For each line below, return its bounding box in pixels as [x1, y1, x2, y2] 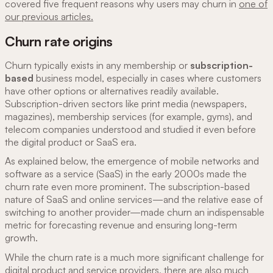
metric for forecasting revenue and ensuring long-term [5, 219, 237, 232]
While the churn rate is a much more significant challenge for [5, 250, 264, 263]
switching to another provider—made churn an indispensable [5, 206, 264, 219]
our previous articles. [5, 10, 93, 23]
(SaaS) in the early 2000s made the [96, 168, 247, 180]
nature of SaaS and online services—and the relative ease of [5, 193, 263, 206]
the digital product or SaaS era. [5, 135, 139, 148]
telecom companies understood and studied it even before [5, 122, 256, 135]
